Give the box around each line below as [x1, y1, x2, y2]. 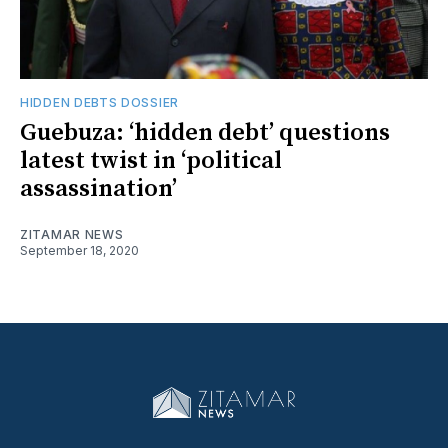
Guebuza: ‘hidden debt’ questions [20, 117, 390, 148]
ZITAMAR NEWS [20, 226, 124, 242]
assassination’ [20, 173, 177, 204]
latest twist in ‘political [20, 145, 282, 176]
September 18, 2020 [20, 242, 139, 258]
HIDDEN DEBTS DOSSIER [20, 94, 179, 110]
